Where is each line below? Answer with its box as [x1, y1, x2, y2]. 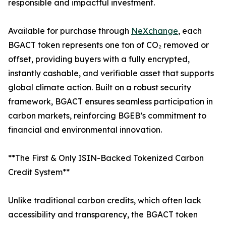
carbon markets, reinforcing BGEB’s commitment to [8, 110, 206, 121]
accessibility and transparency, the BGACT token [8, 209, 198, 220]
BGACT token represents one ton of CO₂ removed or [8, 40, 209, 50]
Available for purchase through [8, 26, 131, 36]
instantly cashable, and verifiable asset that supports [8, 68, 214, 79]
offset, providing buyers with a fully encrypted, [8, 54, 190, 65]
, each [178, 26, 202, 36]
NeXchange [131, 26, 178, 36]
